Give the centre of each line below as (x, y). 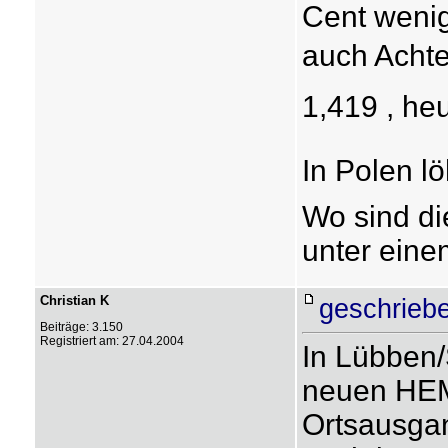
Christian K (74, 300)
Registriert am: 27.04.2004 (111, 341)
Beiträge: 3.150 (81, 327)
